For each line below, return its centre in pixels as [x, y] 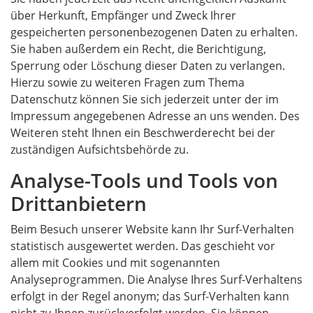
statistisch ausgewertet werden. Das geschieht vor [143, 246]
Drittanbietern [79, 203]
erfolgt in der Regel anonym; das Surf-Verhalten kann [150, 296]
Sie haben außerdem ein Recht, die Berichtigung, [138, 49]
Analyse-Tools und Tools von [144, 180]
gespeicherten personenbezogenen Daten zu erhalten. [154, 32]
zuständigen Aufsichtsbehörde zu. [100, 150]
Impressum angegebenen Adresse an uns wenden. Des [155, 116]
